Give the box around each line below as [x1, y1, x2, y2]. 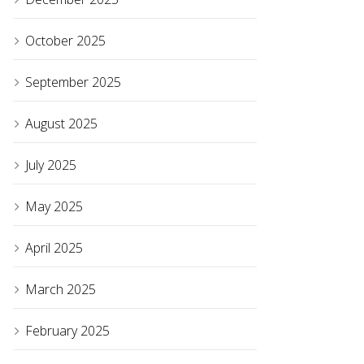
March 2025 [25, 280, 96, 299]
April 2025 [25, 239, 83, 258]
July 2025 [25, 156, 76, 175]
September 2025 [25, 73, 121, 92]
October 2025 [25, 32, 106, 50]
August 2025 [25, 115, 97, 133]
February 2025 [25, 322, 110, 340]
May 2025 [25, 197, 83, 216]
